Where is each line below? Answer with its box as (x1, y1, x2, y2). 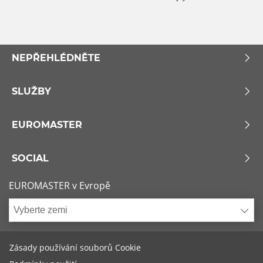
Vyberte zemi (14, 204, 68, 215)
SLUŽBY (12, 85, 51, 97)
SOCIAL (12, 152, 49, 164)
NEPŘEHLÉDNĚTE (12, 52, 100, 63)
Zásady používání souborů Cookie (9, 241, 141, 253)
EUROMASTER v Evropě (9, 178, 110, 192)
